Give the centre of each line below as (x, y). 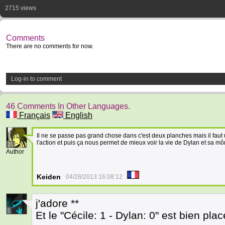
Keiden (49, 177)
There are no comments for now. (50, 46)
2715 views (21, 8)
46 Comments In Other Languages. (68, 106)
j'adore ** (57, 203)
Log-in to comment (36, 79)
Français (34, 115)
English (78, 115)
